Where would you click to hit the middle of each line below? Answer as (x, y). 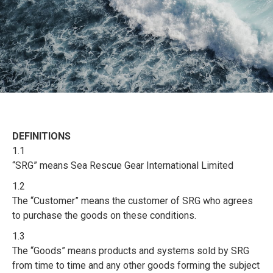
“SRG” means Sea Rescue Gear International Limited (123, 165)
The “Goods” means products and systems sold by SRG (131, 251)
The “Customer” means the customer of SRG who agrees (133, 201)
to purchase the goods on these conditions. (104, 215)
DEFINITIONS (41, 136)
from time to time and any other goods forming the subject (136, 265)
